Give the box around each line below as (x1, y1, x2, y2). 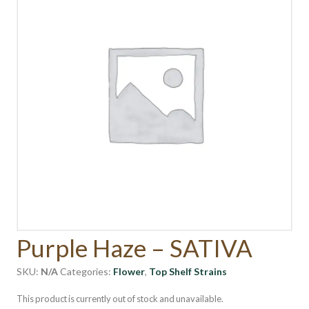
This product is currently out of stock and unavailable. (17, 292, 223, 304)
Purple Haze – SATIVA (17, 232, 252, 262)
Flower (113, 265, 145, 277)
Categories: (60, 265, 113, 277)
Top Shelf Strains (149, 265, 227, 277)
